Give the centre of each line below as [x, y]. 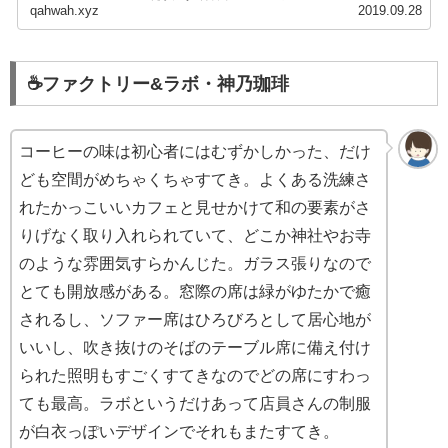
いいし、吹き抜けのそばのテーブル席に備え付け [195, 347]
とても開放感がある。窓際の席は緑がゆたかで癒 [195, 291]
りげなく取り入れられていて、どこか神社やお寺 [195, 235]
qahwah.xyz [65, 11]
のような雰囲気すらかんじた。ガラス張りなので [195, 263]
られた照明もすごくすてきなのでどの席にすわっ [195, 375]
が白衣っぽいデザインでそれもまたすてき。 [179, 431]
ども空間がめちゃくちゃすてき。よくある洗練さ [195, 179]
